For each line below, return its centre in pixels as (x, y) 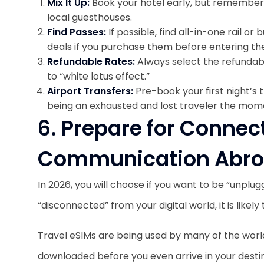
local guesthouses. (92, 17)
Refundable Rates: (92, 62)
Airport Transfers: (90, 91)
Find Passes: (78, 32)
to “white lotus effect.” (98, 76)
